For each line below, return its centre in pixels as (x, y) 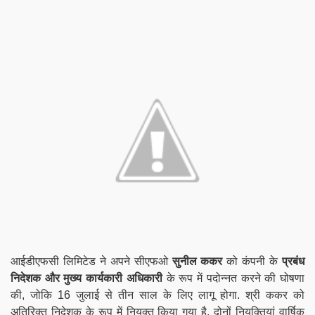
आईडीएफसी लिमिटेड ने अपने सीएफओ (91, 261)
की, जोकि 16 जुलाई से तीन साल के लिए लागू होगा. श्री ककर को (157, 295)
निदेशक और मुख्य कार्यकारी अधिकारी (86, 278)
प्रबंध (294, 261)
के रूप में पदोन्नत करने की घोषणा (233, 278)
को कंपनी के (252, 261)
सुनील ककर (197, 261)
